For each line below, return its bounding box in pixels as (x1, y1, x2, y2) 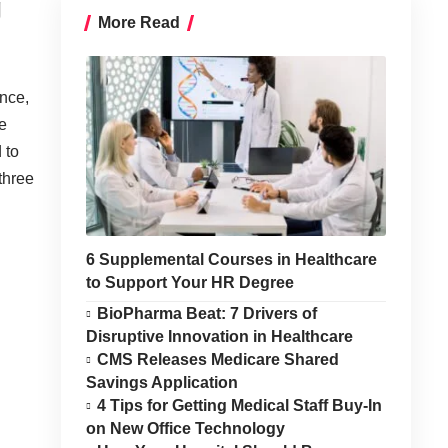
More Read (97, 14, 180, 31)
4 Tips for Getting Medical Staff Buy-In (97, 397, 383, 414)
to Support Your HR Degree (85, 274, 294, 291)
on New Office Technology (85, 420, 285, 437)
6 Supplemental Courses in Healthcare (85, 251, 377, 268)
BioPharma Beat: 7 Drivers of (97, 305, 318, 322)
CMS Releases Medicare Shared (97, 351, 340, 368)
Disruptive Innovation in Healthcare (85, 328, 353, 345)
